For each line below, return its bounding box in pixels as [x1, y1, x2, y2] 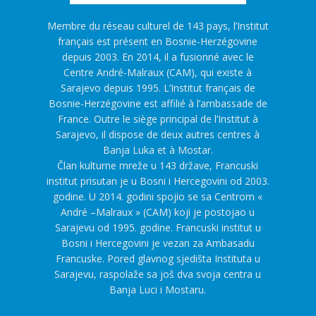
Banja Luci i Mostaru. [109, 283, 207, 297]
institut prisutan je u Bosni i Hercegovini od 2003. [46, 174, 269, 188]
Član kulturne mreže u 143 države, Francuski [57, 159, 259, 173]
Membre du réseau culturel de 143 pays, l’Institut [47, 19, 269, 33]
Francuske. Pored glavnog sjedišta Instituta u [55, 252, 260, 266]
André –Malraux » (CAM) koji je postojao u [61, 205, 255, 219]
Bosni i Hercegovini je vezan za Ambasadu [61, 236, 255, 250]
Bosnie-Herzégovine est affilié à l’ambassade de [48, 97, 267, 111]
